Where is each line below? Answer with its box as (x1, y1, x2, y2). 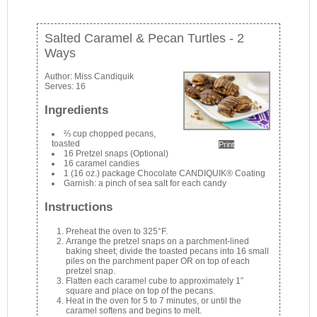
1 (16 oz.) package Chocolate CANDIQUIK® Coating (64, 168, 266, 179)
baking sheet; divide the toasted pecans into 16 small (66, 246, 270, 256)
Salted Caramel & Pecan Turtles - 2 (45, 30, 245, 45)
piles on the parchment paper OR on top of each (66, 255, 250, 266)
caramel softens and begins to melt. (66, 305, 202, 316)
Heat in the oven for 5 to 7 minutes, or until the (66, 295, 242, 306)
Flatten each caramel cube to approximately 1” (66, 275, 244, 286)
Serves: (45, 81, 76, 91)
